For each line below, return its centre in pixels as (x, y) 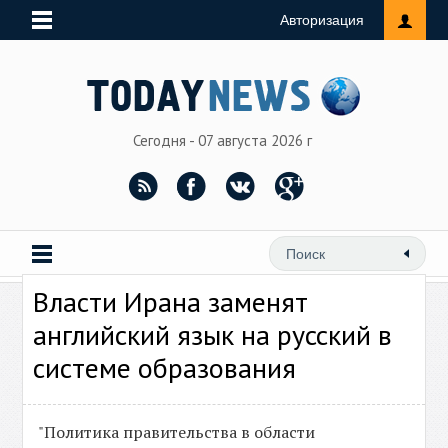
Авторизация (321, 20)
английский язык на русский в (213, 334)
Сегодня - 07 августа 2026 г (224, 140)
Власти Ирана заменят (171, 301)
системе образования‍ (165, 367)
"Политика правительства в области (177, 432)
